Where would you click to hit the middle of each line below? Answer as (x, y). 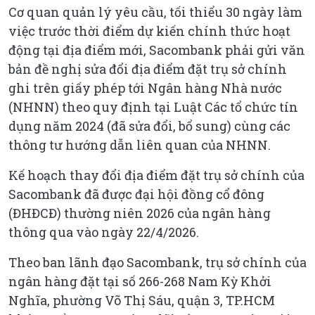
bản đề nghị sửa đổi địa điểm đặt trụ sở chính (148, 69)
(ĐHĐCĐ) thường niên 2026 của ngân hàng (140, 213)
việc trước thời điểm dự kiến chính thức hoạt (149, 31)
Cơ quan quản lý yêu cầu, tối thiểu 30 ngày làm (155, 12)
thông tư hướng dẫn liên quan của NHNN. (140, 144)
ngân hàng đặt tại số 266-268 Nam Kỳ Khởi (140, 281)
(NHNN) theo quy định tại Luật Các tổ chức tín (153, 107)
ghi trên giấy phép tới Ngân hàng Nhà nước (145, 88)
